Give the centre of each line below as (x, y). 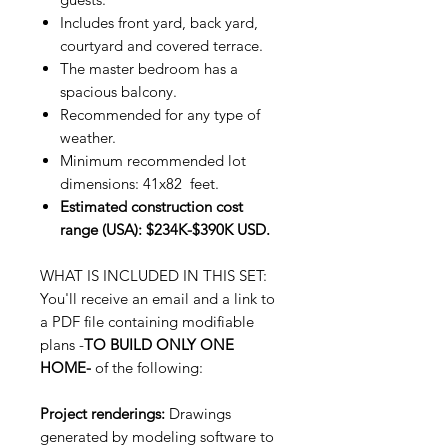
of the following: (147, 367)
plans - (62, 344)
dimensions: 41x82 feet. (139, 183)
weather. (88, 137)
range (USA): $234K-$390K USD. (167, 229)
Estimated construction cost (151, 206)
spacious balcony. (118, 91)
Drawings (198, 413)
